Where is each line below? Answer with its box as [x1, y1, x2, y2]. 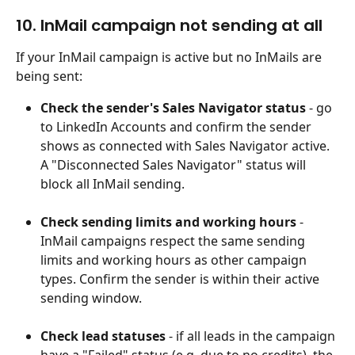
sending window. [40, 289, 142, 307]
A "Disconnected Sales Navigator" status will [40, 156, 309, 174]
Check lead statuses [40, 327, 166, 345]
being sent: [16, 67, 82, 85]
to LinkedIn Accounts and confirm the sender [40, 118, 315, 136]
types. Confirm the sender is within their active [40, 270, 323, 288]
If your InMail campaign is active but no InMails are [16, 48, 325, 66]
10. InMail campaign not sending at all [16, 14, 323, 36]
